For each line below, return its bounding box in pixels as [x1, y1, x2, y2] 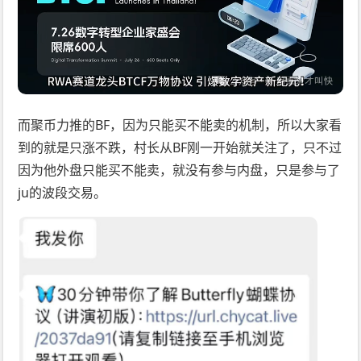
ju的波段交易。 [18, 184, 107, 202]
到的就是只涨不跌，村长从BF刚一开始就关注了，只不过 [18, 139, 342, 157]
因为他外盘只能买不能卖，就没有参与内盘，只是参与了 [18, 161, 341, 180]
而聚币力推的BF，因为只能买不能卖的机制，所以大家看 [18, 116, 342, 135]
